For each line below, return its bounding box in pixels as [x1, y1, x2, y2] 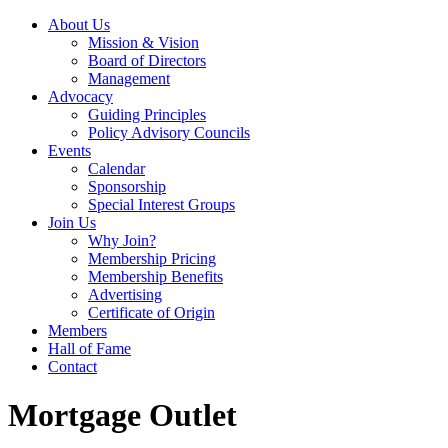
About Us [48, 16, 110, 33]
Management [88, 70, 170, 87]
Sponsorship [88, 178, 166, 195]
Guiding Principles [88, 106, 206, 123]
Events [48, 142, 91, 159]
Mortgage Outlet [8, 397, 237, 434]
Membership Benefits [88, 268, 223, 285]
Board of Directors [88, 52, 206, 69]
